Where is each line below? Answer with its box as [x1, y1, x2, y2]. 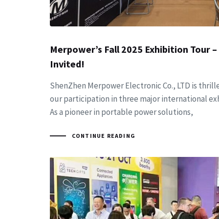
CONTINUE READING [71, 132, 135, 140]
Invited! [50, 58, 85, 70]
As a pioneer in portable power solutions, [50, 107, 193, 118]
